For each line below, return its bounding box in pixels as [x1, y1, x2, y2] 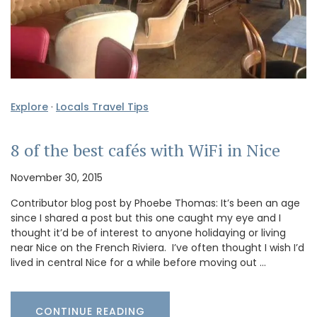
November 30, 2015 [11, 171, 103, 185]
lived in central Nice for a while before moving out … [11, 255, 266, 270]
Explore [11, 100, 48, 115]
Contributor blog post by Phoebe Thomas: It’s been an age [11, 196, 300, 211]
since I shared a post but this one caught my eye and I [11, 211, 281, 226]
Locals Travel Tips [56, 100, 149, 115]
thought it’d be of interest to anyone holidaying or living [11, 226, 286, 241]
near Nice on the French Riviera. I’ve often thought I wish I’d [11, 241, 304, 255]
